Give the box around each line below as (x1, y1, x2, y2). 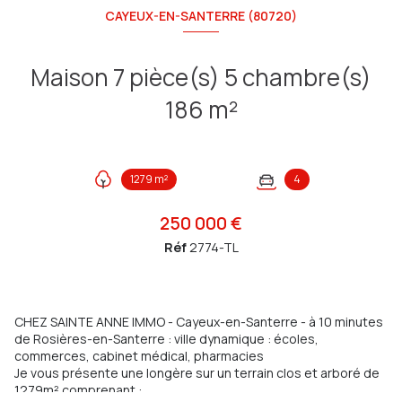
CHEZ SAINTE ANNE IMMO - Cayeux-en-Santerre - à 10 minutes (14, 313, 383, 331)
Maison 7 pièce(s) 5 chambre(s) (31, 61, 113, 94)
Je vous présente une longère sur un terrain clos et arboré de (14, 364, 380, 382)
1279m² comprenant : (14, 381, 142, 399)
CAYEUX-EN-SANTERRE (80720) (105, 6, 297, 24)
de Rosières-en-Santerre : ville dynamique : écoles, (14, 330, 319, 348)
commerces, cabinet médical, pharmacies (14, 347, 264, 365)
